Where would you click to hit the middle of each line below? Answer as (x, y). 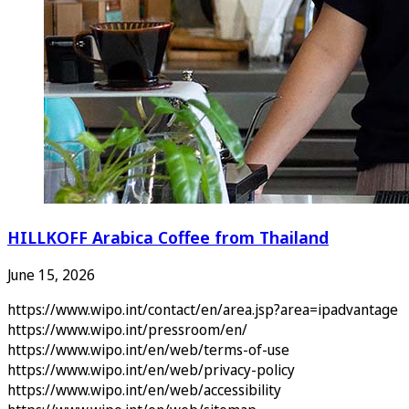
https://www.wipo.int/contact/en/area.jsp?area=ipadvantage (203, 310)
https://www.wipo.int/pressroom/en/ (127, 330)
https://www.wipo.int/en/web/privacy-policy (151, 370)
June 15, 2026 (51, 275)
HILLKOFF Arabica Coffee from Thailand (168, 236)
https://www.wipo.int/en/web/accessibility (144, 390)
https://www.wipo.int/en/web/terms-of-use (148, 350)
